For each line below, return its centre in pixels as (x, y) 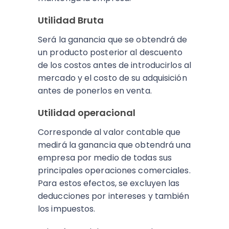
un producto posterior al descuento (110, 52)
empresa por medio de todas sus (105, 158)
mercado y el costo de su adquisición (112, 78)
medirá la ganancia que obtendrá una (114, 145)
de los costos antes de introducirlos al (114, 65)
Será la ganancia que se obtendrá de (113, 40)
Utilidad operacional (87, 113)
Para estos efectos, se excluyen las (109, 183)
